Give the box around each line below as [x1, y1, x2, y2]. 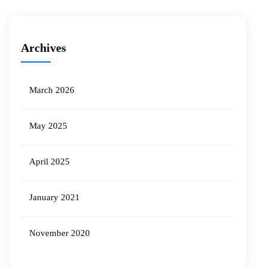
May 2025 [29, 120, 67, 131]
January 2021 [29, 192, 80, 202]
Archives [21, 41, 66, 54]
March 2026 [29, 85, 74, 95]
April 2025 [29, 156, 70, 166]
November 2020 [29, 228, 90, 238]
